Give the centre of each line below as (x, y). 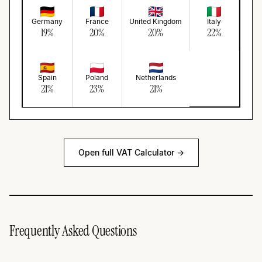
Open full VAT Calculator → (131, 153)
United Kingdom (156, 21)
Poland (97, 77)
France (97, 21)
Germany (47, 21)
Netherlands (156, 77)
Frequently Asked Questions (73, 230)
